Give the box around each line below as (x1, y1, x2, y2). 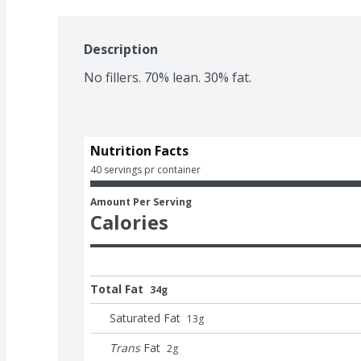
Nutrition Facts (90, 141, 189, 160)
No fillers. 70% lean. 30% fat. (84, 68, 251, 86)
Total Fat (90, 280, 143, 297)
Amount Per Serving (90, 194, 192, 209)
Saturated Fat (110, 309, 180, 326)
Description (84, 39, 158, 58)
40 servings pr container (90, 162, 201, 176)
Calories (90, 208, 168, 235)
